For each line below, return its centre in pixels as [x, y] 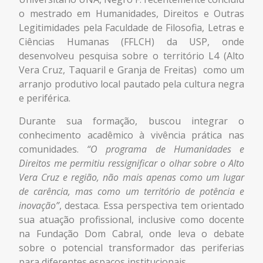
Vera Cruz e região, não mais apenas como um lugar [131, 177]
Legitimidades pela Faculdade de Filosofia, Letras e [131, 28]
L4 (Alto [227, 56]
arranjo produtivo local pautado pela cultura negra [131, 84]
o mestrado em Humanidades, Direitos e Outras [131, 14]
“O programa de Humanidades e [166, 149]
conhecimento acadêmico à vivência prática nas [131, 135]
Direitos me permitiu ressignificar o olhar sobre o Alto [131, 163]
